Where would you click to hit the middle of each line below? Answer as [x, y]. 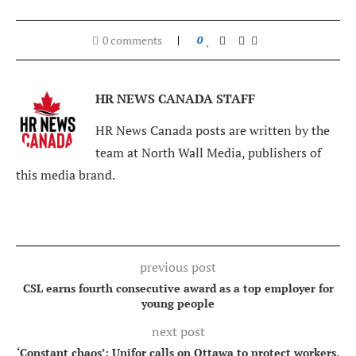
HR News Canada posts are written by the [213, 131]
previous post [178, 267]
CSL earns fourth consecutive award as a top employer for [178, 288]
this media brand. [66, 175]
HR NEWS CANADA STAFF [175, 99]
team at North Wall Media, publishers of [208, 153]
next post [178, 332]
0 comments [132, 41]
